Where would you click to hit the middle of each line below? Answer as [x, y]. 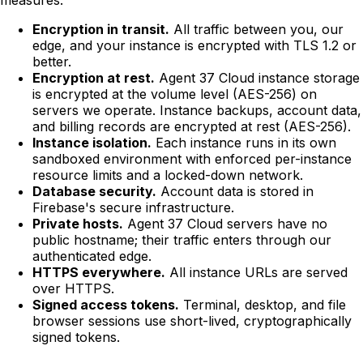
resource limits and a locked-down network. [168, 175]
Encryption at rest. [94, 77]
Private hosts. [78, 223]
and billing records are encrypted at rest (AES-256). [192, 126]
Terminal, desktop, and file [263, 304]
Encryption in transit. [101, 29]
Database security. [94, 191]
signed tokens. [76, 337]
